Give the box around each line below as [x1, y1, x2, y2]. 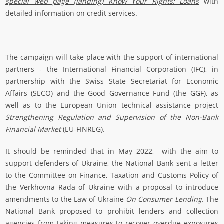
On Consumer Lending [126, 194, 202, 204]
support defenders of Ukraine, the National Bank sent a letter [5, 158, 218, 168]
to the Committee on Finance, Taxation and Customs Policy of [5, 170, 218, 180]
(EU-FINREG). [61, 124, 105, 134]
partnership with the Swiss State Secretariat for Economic [5, 76, 218, 86]
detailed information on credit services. [5, 8, 137, 18]
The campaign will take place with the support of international [5, 52, 218, 62]
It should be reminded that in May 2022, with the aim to [5, 146, 218, 156]
